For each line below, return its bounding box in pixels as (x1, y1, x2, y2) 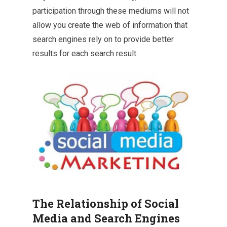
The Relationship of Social (32, 196, 179, 211)
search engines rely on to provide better (32, 34, 174, 44)
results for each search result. (32, 48, 138, 58)
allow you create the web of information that (32, 20, 187, 30)
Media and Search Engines (32, 211, 180, 226)
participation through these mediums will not (32, 6, 189, 16)
